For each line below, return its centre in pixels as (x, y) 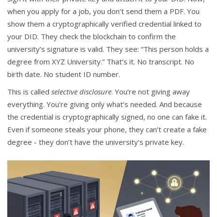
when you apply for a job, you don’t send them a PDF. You (103, 11)
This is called (29, 92)
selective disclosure (81, 92)
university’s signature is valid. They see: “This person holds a (108, 49)
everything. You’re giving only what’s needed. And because (105, 104)
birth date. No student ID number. (64, 74)
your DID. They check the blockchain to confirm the (92, 37)
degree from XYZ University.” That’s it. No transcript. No (101, 62)
